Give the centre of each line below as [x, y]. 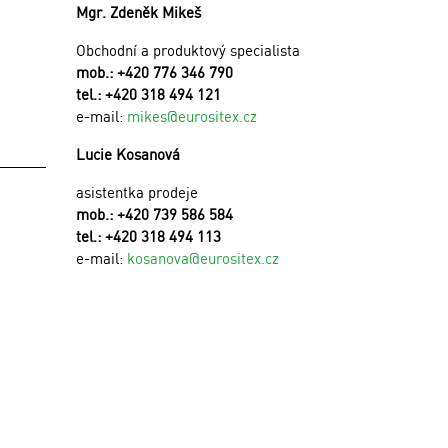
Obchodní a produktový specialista [188, 50]
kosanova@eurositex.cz [203, 258]
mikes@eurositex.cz [192, 116]
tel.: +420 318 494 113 [148, 236]
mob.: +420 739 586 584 [154, 214]
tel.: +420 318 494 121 [148, 94]
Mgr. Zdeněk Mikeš [138, 12]
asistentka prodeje [137, 192]
